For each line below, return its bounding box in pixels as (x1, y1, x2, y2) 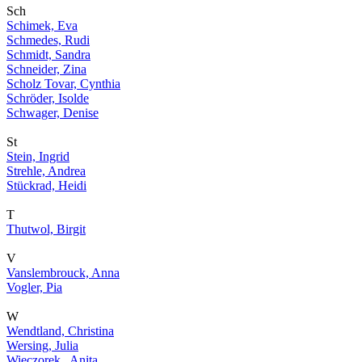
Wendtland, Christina (6, 324, 114, 338)
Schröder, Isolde (6, 91, 89, 105)
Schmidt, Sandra (6, 48, 90, 61)
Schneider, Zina (6, 62, 86, 76)
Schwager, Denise (6, 106, 99, 120)
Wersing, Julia (6, 339, 78, 352)
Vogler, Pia (6, 280, 62, 294)
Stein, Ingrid (6, 149, 69, 163)
